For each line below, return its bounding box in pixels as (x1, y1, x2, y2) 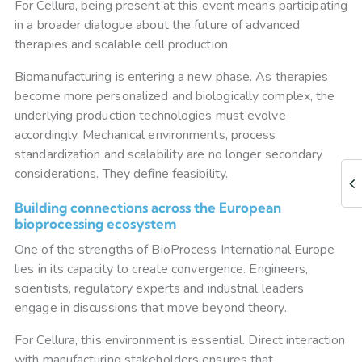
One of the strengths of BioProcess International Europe (15, 241, 335, 259)
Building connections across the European (15, 199, 281, 217)
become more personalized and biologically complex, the (15, 87, 335, 106)
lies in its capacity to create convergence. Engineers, (15, 260, 309, 279)
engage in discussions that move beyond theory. (15, 299, 287, 318)
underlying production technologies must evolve (15, 107, 286, 125)
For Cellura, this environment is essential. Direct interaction (15, 331, 346, 350)
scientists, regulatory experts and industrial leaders (15, 280, 305, 298)
